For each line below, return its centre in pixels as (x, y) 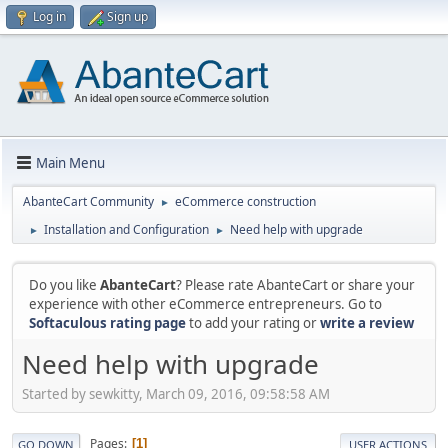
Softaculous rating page (107, 323)
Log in (49, 16)
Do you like (64, 285)
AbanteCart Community (88, 201)
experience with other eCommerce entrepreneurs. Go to (205, 304)
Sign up (127, 16)
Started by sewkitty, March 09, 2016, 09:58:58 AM (176, 393)
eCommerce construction (245, 201)
